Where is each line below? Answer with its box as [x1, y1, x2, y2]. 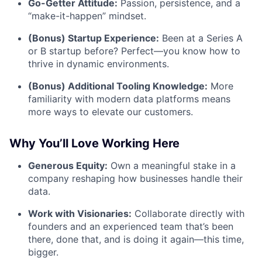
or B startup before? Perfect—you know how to [28, 45, 240, 57]
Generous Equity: [28, 160, 108, 172]
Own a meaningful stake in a [108, 160, 236, 172]
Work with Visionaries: [28, 208, 132, 220]
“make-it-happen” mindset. [28, 10, 146, 22]
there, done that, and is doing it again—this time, [28, 233, 244, 246]
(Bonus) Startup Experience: [28, 32, 159, 44]
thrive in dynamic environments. [28, 58, 169, 70]
